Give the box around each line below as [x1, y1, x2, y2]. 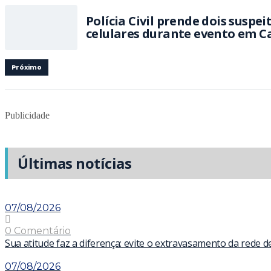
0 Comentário [5, 224, 71, 237]
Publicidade [5, 110, 50, 120]
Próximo [11, 62, 42, 72]
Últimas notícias [18, 153, 132, 173]
